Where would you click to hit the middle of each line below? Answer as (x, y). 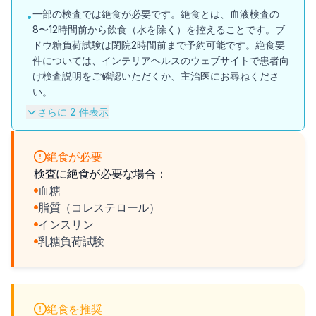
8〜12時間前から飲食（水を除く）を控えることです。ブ (159, 29)
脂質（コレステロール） (99, 207)
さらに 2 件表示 (73, 112)
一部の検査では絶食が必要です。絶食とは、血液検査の (156, 14)
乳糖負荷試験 (72, 241)
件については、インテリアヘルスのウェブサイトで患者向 (161, 60)
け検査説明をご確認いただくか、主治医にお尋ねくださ (156, 76)
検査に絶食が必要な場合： (101, 174)
